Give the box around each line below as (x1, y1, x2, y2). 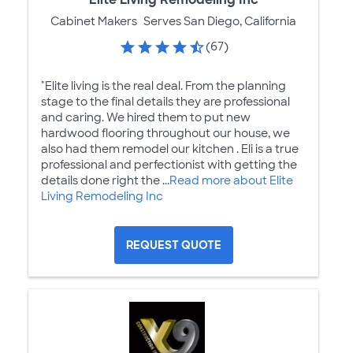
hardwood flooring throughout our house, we (41, 126, 290, 141)
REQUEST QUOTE (125, 238, 221, 253)
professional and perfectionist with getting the (41, 158, 297, 173)
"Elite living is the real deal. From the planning (41, 79, 286, 94)
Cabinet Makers (50, 14, 137, 28)
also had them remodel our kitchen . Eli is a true (41, 142, 299, 157)
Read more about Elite (169, 173, 293, 188)
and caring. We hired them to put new (41, 110, 251, 125)
